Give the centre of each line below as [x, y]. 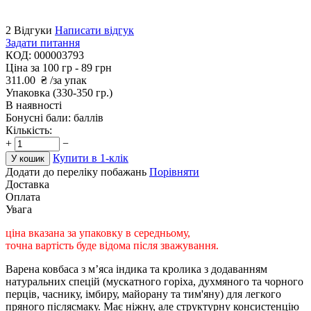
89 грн [96, 67]
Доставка [27, 184]
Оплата [23, 196]
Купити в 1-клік [91, 158]
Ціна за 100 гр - [43, 67]
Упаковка [29, 92]
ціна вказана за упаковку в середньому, [98, 233]
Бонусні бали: [38, 117]
